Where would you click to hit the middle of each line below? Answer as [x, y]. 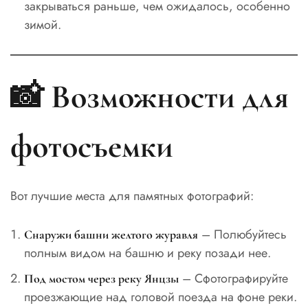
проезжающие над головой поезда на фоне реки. [160, 297]
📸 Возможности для [150, 97]
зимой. [42, 24]
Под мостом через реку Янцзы [101, 278]
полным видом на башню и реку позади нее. [147, 253]
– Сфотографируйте [233, 278]
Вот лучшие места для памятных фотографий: [132, 196]
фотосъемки [92, 146]
